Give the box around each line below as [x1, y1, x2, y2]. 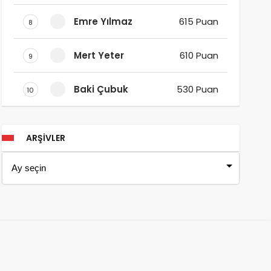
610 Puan [179, 49, 218, 62]
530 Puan [176, 83, 218, 96]
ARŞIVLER [25, 132, 65, 144]
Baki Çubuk [73, 83, 128, 96]
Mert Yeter [73, 49, 124, 62]
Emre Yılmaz [73, 15, 132, 28]
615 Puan [178, 15, 218, 28]
